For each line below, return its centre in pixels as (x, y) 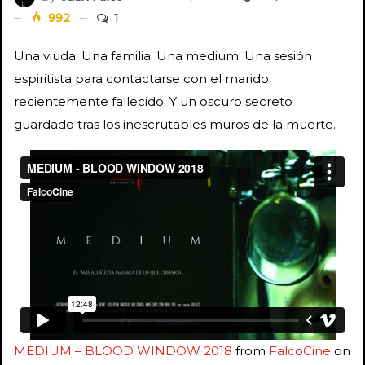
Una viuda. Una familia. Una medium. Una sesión (163, 55)
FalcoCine (300, 350)
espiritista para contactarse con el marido (141, 78)
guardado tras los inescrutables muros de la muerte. (175, 124)
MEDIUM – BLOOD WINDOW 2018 (123, 350)
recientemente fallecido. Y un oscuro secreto (153, 101)
